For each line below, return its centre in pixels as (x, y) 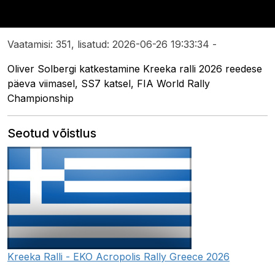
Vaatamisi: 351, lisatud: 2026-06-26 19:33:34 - (112, 45)
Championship (41, 99)
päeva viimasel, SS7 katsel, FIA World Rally (109, 84)
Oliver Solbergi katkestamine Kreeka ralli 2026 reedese (135, 69)
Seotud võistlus (52, 134)
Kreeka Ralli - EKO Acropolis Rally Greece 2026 (118, 257)
